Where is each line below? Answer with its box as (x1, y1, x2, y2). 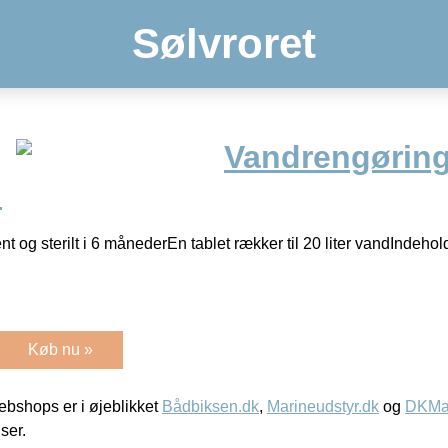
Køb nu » (28, 340, 93, 358)
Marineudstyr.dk (267, 397, 379, 415)
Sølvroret (132, 20, 316, 67)
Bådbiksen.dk (162, 397, 259, 415)
